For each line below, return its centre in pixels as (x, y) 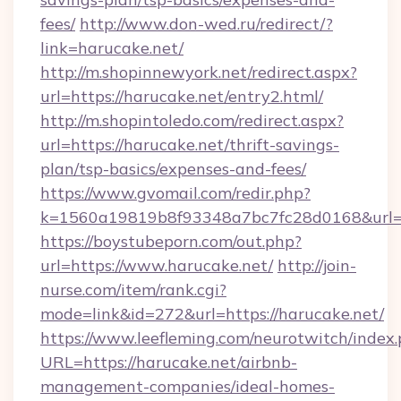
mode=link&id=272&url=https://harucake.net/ (212, 314)
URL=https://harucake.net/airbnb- (169, 362)
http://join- (317, 265)
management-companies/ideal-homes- (188, 386)
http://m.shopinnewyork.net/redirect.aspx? (199, 72)
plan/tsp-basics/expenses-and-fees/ (173, 169)
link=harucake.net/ (112, 48)
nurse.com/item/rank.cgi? (133, 290)
